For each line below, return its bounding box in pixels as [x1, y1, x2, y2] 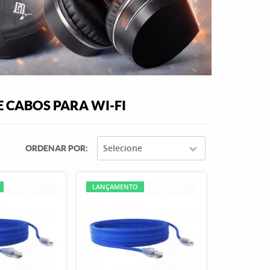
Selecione [103, 142, 142, 154]
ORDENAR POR [25, 143, 86, 153]
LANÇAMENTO [92, 182, 138, 191]
